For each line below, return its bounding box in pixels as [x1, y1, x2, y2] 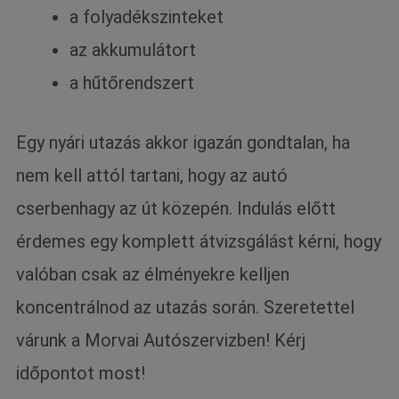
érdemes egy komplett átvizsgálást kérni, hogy [16, 230, 382, 252]
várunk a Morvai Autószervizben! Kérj [16, 329, 306, 351]
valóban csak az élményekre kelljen [16, 263, 290, 285]
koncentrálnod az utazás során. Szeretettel [16, 296, 355, 318]
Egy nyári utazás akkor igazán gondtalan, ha [16, 131, 351, 153]
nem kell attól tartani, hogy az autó [16, 164, 289, 186]
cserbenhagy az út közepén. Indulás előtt [16, 197, 337, 219]
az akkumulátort [69, 38, 197, 61]
